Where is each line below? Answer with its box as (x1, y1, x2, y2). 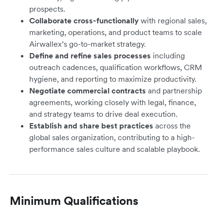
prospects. (29, 4, 65, 14)
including (151, 51, 185, 61)
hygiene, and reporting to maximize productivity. (29, 74, 197, 84)
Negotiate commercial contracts (29, 86, 146, 96)
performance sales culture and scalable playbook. (29, 144, 200, 154)
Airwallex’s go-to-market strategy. (29, 39, 146, 49)
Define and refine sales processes (29, 51, 151, 61)
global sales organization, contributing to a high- (29, 132, 195, 143)
